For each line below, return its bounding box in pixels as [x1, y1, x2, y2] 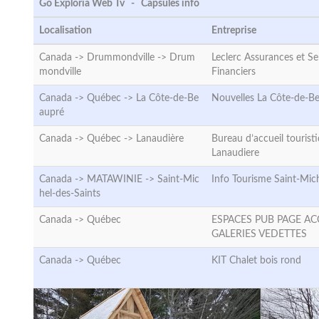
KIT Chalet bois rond [211, 256, 301, 266]
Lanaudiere [211, 148, 259, 158]
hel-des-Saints [39, 189, 100, 199]
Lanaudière [136, 134, 184, 144]
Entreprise [211, 26, 256, 36]
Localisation [39, 26, 92, 36]
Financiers [211, 67, 256, 77]
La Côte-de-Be [136, 93, 199, 103]
